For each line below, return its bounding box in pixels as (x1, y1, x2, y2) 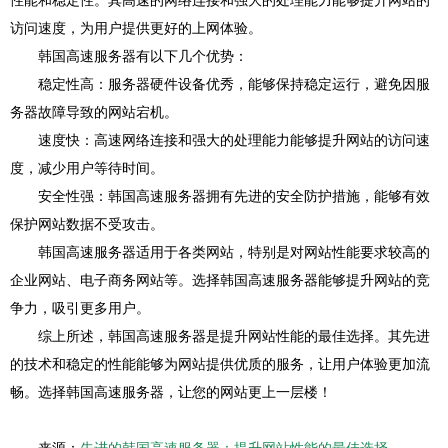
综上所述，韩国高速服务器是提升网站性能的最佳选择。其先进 (38, 328, 430, 344)
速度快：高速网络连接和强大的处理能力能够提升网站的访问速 (38, 132, 430, 148)
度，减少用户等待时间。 (10, 160, 164, 176)
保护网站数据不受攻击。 (10, 216, 164, 232)
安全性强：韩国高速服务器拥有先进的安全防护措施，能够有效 (38, 188, 430, 204)
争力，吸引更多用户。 (10, 300, 150, 316)
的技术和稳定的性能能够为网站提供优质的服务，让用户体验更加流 (10, 356, 430, 372)
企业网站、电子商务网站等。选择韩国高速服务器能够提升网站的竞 (10, 272, 430, 288)
